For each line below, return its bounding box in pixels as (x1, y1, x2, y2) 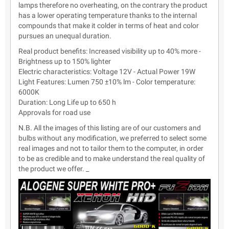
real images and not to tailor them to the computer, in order (18, 144, 203, 153)
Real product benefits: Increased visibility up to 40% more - (18, 47, 201, 56)
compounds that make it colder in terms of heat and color (18, 21, 199, 30)
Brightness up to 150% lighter (18, 57, 111, 66)
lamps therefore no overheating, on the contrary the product (18, 1, 208, 10)
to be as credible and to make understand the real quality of (18, 154, 205, 163)
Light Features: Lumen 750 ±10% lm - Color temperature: (18, 78, 195, 86)
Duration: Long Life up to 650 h (18, 98, 116, 107)
